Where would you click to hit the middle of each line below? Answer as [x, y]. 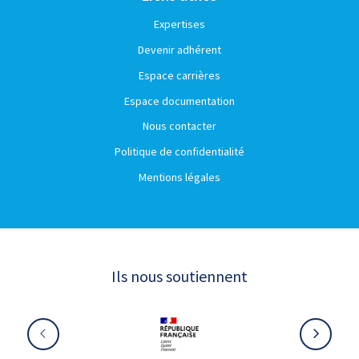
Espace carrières [179, 75]
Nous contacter [179, 126]
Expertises [179, 24]
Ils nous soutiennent [179, 276]
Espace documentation [179, 101]
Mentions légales [179, 177]
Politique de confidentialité [179, 152]
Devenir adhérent [179, 50]
